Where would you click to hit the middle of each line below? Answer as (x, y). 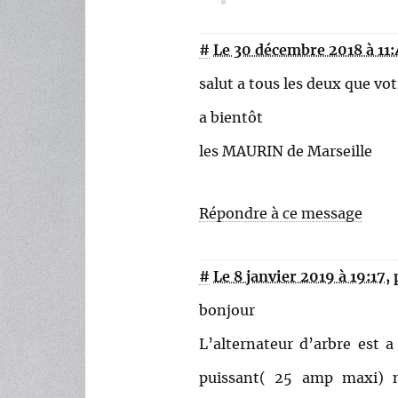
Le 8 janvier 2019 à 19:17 (299, 278)
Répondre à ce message (281, 215)
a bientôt (231, 119)
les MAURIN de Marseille (286, 152)
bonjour (227, 311)
